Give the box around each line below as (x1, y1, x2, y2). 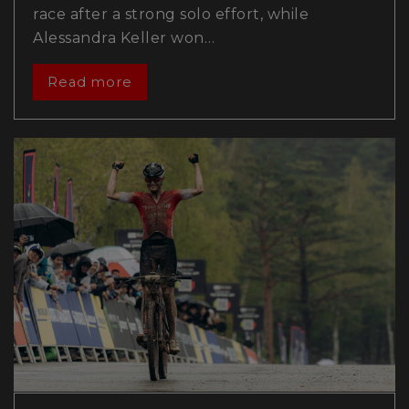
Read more (47, 73, 132, 90)
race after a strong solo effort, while (33, 5, 309, 23)
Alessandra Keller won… (33, 28, 215, 47)
